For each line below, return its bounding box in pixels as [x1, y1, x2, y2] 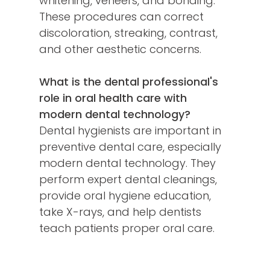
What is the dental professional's [39, 74, 218, 90]
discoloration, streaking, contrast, [39, 25, 218, 41]
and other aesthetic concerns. [39, 42, 201, 57]
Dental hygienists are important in [39, 123, 221, 139]
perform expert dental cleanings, [39, 172, 217, 187]
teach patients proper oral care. [39, 221, 215, 236]
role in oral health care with [39, 90, 187, 106]
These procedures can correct [39, 9, 204, 25]
